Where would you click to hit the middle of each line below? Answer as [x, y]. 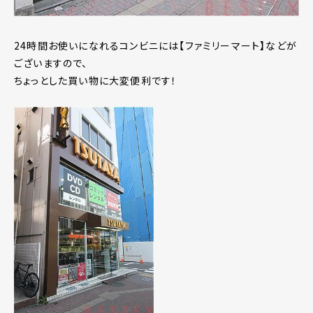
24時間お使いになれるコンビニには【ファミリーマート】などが [155, 46]
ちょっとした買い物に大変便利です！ [96, 81]
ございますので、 [51, 63]
